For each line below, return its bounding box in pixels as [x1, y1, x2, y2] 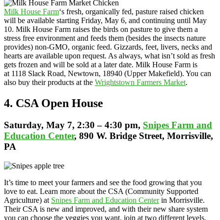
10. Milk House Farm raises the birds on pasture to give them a [4, 25, 198, 34]
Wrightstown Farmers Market [95, 78, 186, 87]
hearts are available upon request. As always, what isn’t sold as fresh [4, 52, 215, 60]
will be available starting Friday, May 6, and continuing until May [4, 16, 207, 25]
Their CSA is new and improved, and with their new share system [4, 204, 208, 213]
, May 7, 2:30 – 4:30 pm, [41, 120, 143, 131]
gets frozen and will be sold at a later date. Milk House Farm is [4, 60, 197, 69]
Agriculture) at [4, 195, 51, 204]
